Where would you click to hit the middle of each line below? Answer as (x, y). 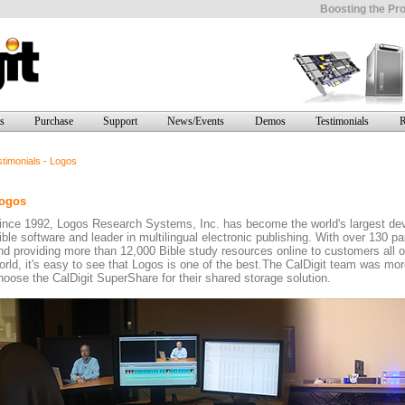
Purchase (53, 121)
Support (120, 121)
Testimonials (342, 121)
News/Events (196, 121)
